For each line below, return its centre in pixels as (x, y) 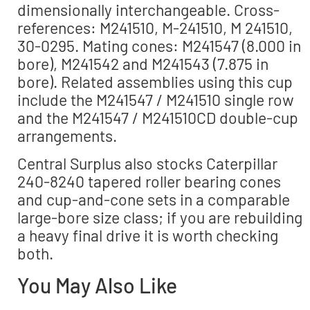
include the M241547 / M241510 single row (156, 100)
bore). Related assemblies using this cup (155, 82)
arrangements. (67, 136)
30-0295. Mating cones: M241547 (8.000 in (159, 46)
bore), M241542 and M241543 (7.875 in (143, 64)
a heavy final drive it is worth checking (148, 236)
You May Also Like (97, 285)
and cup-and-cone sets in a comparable (154, 200)
